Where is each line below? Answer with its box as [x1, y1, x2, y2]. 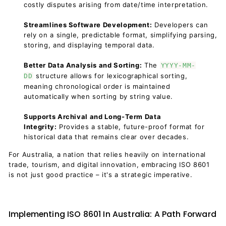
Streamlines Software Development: [24, 21, 152, 29]
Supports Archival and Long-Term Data [24, 112, 161, 121]
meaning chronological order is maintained [24, 82, 171, 90]
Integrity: [24, 123, 57, 131]
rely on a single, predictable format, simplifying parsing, [24, 31, 217, 39]
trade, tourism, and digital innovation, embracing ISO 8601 [9, 160, 210, 168]
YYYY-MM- [160, 62, 196, 69]
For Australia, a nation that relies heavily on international [9, 150, 206, 158]
